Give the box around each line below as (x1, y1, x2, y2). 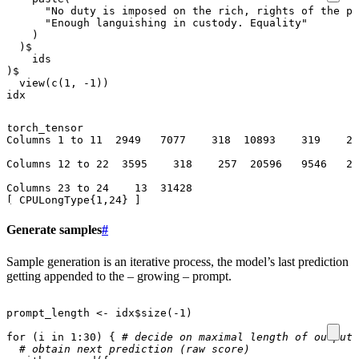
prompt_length (6, 306, 90, 319)
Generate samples (6, 223, 102, 237)
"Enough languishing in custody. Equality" (45, 17, 308, 30)
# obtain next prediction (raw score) (19, 342, 250, 355)
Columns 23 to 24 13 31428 (6, 182, 192, 195)
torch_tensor (6, 122, 83, 135)
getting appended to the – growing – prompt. (6, 268, 232, 283)
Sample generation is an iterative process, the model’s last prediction (6, 254, 349, 268)
